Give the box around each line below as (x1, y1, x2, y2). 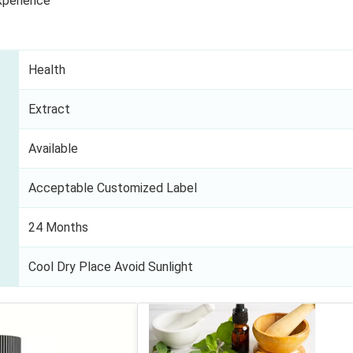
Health (28, 62, 65, 78)
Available (28, 141, 78, 157)
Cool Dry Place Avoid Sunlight (28, 259, 193, 275)
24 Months (28, 220, 88, 236)
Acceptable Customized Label (28, 180, 197, 196)
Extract (28, 102, 70, 117)
